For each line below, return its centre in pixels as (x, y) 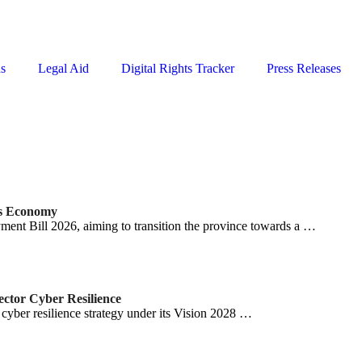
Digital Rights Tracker (178, 68)
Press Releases (304, 68)
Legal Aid (63, 68)
